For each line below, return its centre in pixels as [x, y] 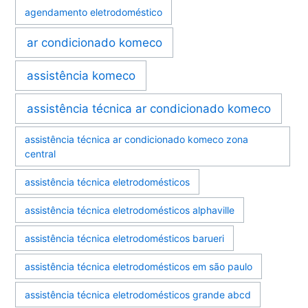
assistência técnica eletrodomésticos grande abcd [138, 295]
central [41, 154]
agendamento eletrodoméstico [94, 12]
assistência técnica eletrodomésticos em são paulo [139, 267]
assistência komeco [81, 75]
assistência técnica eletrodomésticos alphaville [130, 210]
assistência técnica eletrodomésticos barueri [125, 239]
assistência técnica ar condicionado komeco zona [137, 140]
